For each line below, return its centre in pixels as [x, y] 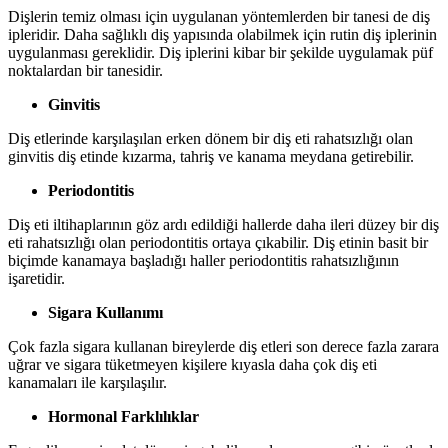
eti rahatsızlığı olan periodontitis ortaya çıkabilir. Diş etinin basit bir [218, 243]
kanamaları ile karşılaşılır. [87, 383]
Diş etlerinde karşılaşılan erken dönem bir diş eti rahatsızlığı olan [210, 139]
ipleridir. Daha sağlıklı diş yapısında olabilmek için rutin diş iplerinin [222, 35]
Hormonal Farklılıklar [123, 417]
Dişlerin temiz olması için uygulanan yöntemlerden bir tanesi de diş [219, 17]
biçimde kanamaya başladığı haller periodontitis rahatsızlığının [203, 261]
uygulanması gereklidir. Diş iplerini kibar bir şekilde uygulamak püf [220, 53]
